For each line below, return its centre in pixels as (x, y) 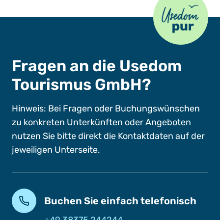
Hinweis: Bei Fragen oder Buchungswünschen (106, 109)
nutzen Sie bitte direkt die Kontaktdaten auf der (108, 136)
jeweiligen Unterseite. (56, 150)
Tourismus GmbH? (82, 84)
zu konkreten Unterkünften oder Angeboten (101, 122)
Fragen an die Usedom (97, 66)
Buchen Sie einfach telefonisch (120, 201)
